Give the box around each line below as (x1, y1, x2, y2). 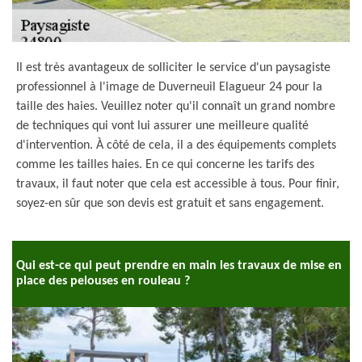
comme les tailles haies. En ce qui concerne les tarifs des (16, 158, 314, 171)
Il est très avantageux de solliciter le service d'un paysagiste (16, 61, 330, 74)
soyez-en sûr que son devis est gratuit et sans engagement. (16, 197, 324, 210)
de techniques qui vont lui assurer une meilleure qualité (16, 120, 309, 133)
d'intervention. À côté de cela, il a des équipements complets (16, 139, 336, 152)
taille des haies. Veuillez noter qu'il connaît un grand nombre (16, 100, 335, 113)
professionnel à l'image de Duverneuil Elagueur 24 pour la (16, 81, 322, 94)
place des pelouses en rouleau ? (16, 275, 190, 288)
